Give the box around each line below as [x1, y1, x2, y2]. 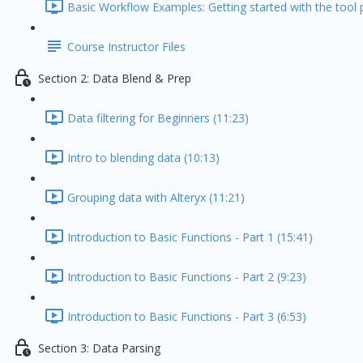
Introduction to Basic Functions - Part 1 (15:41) [67, 229, 313, 246]
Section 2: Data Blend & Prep [38, 70, 191, 87]
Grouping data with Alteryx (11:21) [67, 190, 245, 206]
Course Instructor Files [67, 39, 186, 55]
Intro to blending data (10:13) [67, 150, 220, 166]
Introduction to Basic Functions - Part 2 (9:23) [67, 269, 306, 285]
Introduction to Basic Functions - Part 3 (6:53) [67, 309, 306, 325]
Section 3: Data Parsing [38, 340, 160, 357]
